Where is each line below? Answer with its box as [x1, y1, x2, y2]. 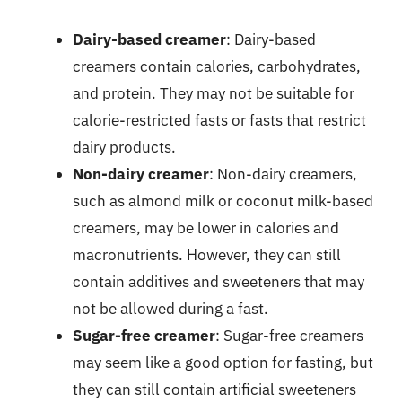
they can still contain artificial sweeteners [73, 379, 356, 399]
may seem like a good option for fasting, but [73, 352, 373, 372]
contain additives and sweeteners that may [73, 271, 364, 292]
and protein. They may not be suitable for [73, 83, 354, 103]
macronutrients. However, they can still [73, 244, 341, 265]
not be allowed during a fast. [73, 298, 268, 319]
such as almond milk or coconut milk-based [73, 190, 373, 211]
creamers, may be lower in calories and [73, 217, 339, 238]
